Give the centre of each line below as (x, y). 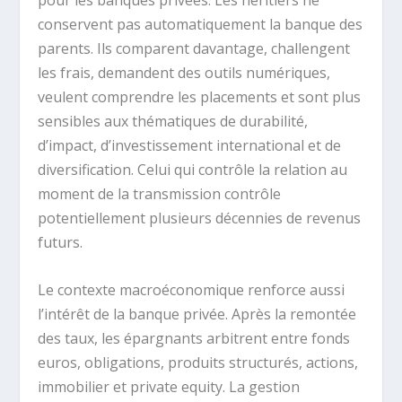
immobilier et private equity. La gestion (169, 386)
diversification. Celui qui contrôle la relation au (193, 170)
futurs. (61, 243)
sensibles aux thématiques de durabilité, (173, 122)
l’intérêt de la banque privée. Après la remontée (197, 314)
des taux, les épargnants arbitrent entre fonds (194, 338)
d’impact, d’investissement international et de (190, 146)
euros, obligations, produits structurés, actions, (198, 362)
